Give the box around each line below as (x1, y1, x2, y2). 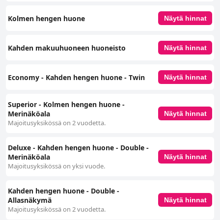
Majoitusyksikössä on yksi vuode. (8, 162, 105, 171)
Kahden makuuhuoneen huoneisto (8, 43, 126, 53)
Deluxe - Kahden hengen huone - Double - (8, 143, 149, 153)
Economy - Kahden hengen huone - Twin (8, 72, 145, 82)
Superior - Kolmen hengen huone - (8, 100, 125, 110)
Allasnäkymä (8, 195, 52, 205)
